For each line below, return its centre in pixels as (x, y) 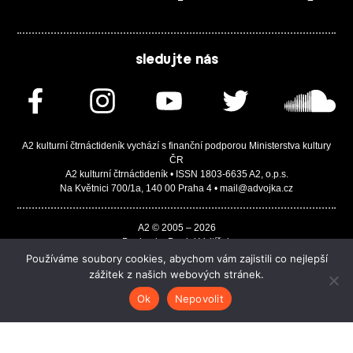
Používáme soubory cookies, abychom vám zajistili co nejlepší (176, 258)
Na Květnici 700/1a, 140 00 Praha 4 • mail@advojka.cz (176, 188)
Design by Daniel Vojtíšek (176, 242)
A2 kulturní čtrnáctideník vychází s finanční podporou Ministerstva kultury (176, 145)
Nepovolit (199, 298)
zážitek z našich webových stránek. (176, 274)
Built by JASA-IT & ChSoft (176, 256)
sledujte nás (176, 59)
